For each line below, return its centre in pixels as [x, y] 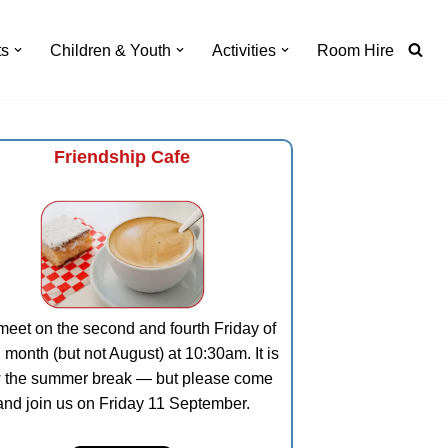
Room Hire [355, 50]
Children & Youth [110, 50]
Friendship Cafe [122, 157]
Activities [244, 50]
